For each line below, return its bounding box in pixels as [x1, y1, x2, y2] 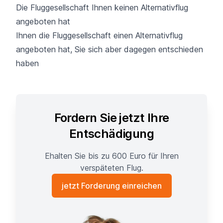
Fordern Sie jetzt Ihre [54, 110, 169, 125]
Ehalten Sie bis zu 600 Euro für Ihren [44, 150, 179, 161]
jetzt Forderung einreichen [61, 180, 162, 191]
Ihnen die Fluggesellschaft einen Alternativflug [16, 30, 183, 40]
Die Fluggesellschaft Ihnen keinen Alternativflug [16, 2, 188, 12]
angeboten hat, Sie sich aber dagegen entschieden [16, 44, 203, 54]
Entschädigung [69, 126, 154, 141]
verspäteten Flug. [80, 162, 143, 173]
